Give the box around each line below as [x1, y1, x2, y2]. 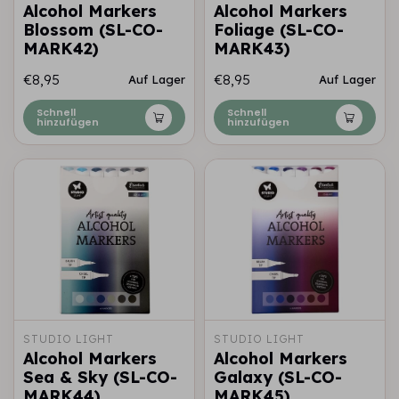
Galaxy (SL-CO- [214, 367, 342, 387]
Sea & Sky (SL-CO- [23, 367, 177, 387]
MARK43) [214, 38, 290, 59]
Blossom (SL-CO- [23, 20, 163, 40]
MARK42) [23, 38, 99, 59]
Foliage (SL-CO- [214, 20, 344, 40]
